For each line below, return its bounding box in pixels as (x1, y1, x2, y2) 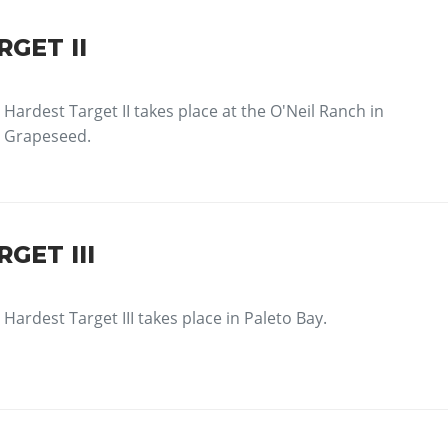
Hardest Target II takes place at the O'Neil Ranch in (4, 100, 385, 123)
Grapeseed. (4, 125, 92, 148)
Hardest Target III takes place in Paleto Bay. (4, 307, 328, 330)
